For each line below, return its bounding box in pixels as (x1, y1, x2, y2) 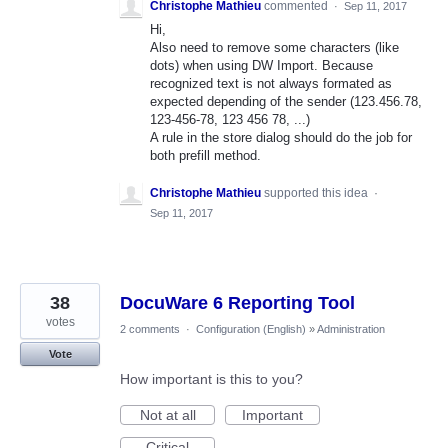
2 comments (120, 323, 180, 336)
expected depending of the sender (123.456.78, (150, 93, 422, 109)
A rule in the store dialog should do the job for (150, 129, 412, 145)
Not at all (139, 407, 196, 424)
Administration (317, 323, 385, 336)
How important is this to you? (120, 371, 303, 388)
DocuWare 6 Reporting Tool (120, 293, 355, 314)
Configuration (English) (196, 323, 306, 336)
